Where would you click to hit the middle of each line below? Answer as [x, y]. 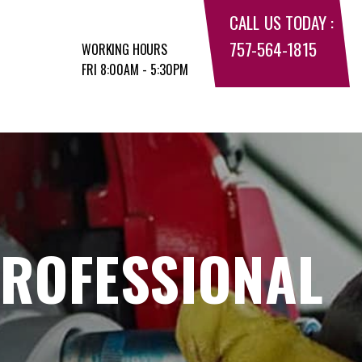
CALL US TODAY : [282, 22]
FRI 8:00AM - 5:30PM [135, 69]
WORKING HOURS [124, 49]
